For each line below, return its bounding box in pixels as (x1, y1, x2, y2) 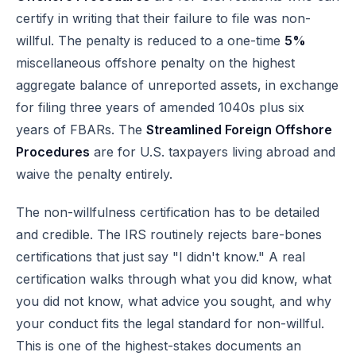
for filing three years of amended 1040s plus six (16, 99, 304, 115)
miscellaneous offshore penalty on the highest (16, 55, 295, 71)
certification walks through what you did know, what (16, 271, 331, 287)
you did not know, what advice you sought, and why (16, 293, 331, 309)
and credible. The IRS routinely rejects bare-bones (16, 226, 322, 242)
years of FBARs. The (16, 122, 146, 137)
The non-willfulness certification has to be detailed (16, 204, 319, 220)
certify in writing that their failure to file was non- (16, 10, 311, 26)
